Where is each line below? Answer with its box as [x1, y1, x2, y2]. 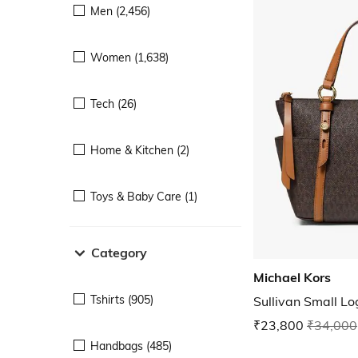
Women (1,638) [90, 50, 169, 65]
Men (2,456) [90, 3, 150, 18]
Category [91, 244, 147, 261]
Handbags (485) [90, 338, 172, 353]
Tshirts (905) [90, 292, 153, 307]
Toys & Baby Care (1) [90, 189, 197, 204]
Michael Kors [253, 269, 331, 286]
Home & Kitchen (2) [90, 142, 189, 157]
